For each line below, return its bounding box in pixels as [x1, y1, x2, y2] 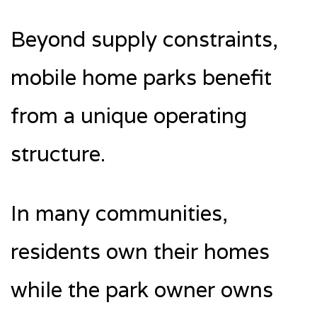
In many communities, [11, 199, 228, 227]
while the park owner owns [11, 275, 273, 304]
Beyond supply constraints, [11, 25, 278, 53]
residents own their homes [11, 237, 270, 265]
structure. [11, 139, 105, 168]
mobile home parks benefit [11, 63, 272, 91]
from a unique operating [11, 101, 247, 129]
